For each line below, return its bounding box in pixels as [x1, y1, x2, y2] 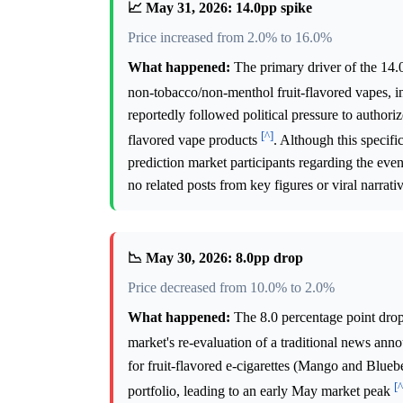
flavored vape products [128, 132, 261, 148]
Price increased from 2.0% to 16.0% [128, 29, 332, 45]
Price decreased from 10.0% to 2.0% [128, 280, 335, 296]
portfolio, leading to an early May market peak [128, 383, 394, 399]
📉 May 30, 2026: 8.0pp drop [128, 250, 303, 266]
